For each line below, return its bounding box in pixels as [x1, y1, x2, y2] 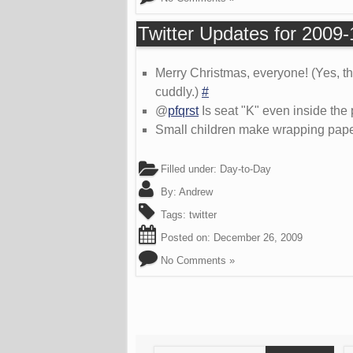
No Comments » [161, 254, 235, 266]
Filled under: [158, 162, 220, 175]
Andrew [179, 185, 213, 198]
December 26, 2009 [214, 231, 303, 243]
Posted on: [158, 231, 214, 243]
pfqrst [168, 103, 199, 117]
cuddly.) [155, 84, 202, 98]
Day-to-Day [220, 162, 271, 175]
